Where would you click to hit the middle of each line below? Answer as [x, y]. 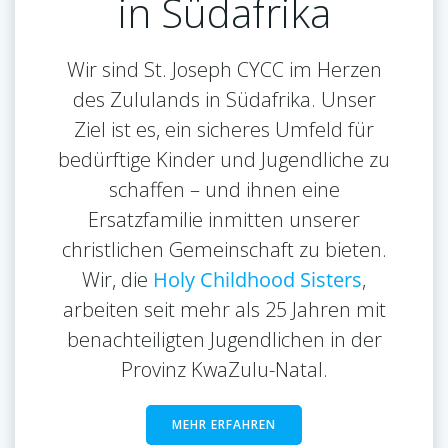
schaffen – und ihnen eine [224, 189]
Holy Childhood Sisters [257, 279]
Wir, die [117, 279]
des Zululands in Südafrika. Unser [224, 99]
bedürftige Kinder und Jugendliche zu [224, 159]
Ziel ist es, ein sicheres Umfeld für [224, 129]
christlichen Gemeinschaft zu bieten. [224, 249]
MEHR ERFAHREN [224, 424]
